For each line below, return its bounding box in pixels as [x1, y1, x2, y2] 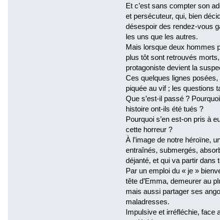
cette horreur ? [126, 125, 172, 134]
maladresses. [126, 197, 169, 206]
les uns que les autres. [126, 32, 198, 41]
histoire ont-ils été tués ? [126, 104, 203, 113]
